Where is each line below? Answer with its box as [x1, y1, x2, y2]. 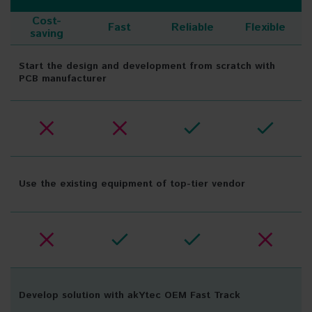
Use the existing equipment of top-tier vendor [19, 177, 245, 192]
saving [30, 26, 64, 42]
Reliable [171, 19, 214, 36]
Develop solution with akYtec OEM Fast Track [19, 288, 240, 303]
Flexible [244, 19, 286, 36]
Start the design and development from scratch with [19, 59, 275, 74]
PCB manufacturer [19, 72, 107, 86]
